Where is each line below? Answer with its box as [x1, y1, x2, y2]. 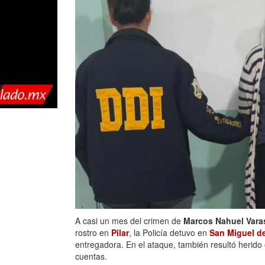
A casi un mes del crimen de [75, 215, 183, 227]
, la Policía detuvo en [129, 227, 209, 239]
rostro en [75, 227, 111, 239]
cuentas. [75, 250, 107, 263]
